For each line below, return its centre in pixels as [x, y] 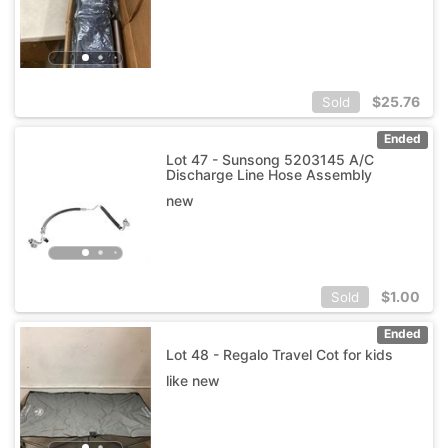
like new [192, 380]
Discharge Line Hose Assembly [268, 174]
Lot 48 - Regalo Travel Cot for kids [279, 354]
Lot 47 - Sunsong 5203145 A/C [269, 159]
